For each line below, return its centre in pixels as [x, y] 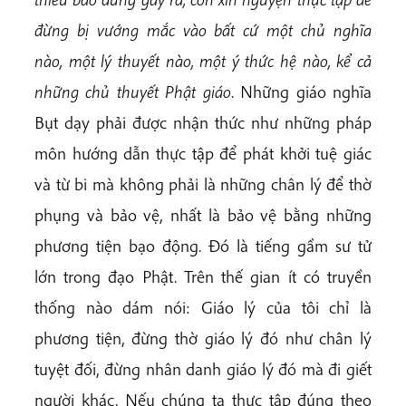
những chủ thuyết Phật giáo [133, 92]
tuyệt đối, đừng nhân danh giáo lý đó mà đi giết [203, 369]
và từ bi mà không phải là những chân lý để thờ [203, 184]
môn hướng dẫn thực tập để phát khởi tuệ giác [203, 153]
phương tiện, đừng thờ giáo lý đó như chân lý [203, 338]
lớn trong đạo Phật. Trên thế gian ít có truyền [203, 276]
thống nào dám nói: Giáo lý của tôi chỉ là [203, 307]
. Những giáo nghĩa [301, 92]
